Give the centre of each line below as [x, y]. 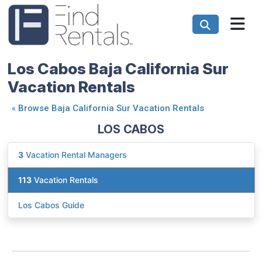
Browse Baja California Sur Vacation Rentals [111, 108]
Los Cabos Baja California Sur [118, 68]
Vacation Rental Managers [75, 155]
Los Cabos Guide [51, 205]
